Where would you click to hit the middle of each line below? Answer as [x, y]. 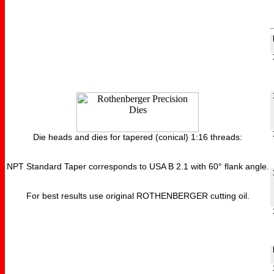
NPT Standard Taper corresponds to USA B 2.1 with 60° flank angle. [138, 166]
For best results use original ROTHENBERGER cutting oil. [138, 196]
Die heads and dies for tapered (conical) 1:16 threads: [138, 137]
